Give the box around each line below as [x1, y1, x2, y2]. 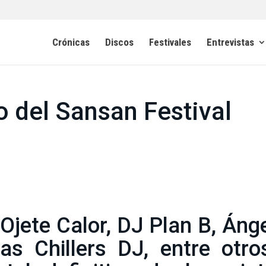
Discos [105, 36, 134, 48]
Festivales [149, 36, 191, 48]
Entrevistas [207, 36, 254, 48]
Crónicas [52, 36, 90, 48]
